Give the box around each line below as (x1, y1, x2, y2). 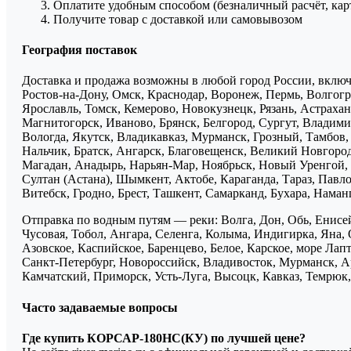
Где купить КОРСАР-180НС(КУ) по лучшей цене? (22, 331, 306, 345)
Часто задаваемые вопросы (22, 300, 178, 314)
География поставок (22, 43, 137, 57)
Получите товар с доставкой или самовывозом (53, 12, 302, 26)
